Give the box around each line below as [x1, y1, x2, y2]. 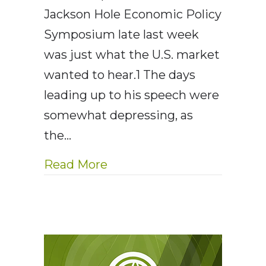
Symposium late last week [44, 27, 199, 42]
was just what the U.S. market [44, 47, 220, 62]
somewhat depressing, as [44, 108, 193, 123]
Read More [44, 157, 107, 172]
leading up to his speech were [44, 88, 219, 103]
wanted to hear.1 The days [44, 68, 195, 83]
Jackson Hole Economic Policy [44, 7, 221, 22]
